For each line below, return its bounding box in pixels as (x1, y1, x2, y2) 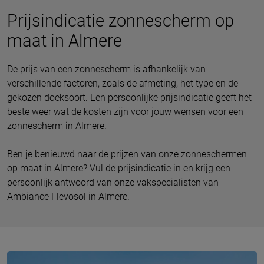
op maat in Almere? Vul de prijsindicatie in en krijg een (7, 163, 230, 174)
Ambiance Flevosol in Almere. (7, 191, 130, 203)
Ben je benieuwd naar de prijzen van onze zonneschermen (7, 148, 247, 160)
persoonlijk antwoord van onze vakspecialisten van (7, 177, 219, 189)
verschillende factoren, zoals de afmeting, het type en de (7, 78, 238, 90)
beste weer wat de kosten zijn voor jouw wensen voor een (7, 106, 243, 118)
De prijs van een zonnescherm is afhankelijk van (7, 64, 206, 75)
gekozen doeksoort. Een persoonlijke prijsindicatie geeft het (7, 92, 252, 104)
